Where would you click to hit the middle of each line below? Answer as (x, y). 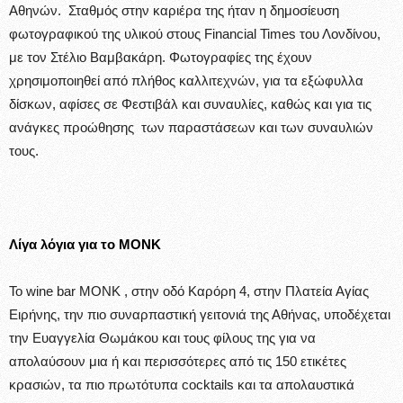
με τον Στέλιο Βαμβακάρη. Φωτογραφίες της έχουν (161, 57)
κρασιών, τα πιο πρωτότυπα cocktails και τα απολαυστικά (182, 384)
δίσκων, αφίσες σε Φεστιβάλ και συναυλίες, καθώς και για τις (190, 103)
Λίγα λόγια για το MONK (85, 244)
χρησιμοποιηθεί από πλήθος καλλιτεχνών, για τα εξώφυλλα (186, 80)
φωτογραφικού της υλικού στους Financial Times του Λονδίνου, (195, 33)
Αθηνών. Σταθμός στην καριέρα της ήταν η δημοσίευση (174, 10)
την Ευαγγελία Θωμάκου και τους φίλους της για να (164, 337)
